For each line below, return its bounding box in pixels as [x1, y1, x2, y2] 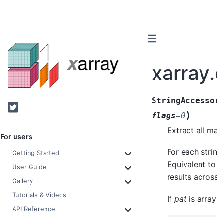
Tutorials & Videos [12, 191, 66, 199]
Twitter [7, 101, 38, 113]
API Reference [12, 205, 55, 213]
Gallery [12, 177, 33, 185]
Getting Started [12, 149, 59, 157]
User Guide [12, 163, 46, 171]
